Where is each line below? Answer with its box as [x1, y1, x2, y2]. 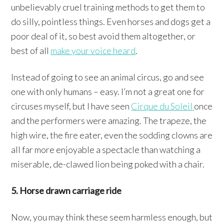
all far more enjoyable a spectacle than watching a [11, 143, 201, 155]
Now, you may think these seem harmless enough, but [11, 211, 213, 222]
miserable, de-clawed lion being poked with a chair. [11, 158, 205, 169]
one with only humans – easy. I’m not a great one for [11, 85, 205, 97]
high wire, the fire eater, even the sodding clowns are [11, 129, 213, 140]
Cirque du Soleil [131, 100, 194, 111]
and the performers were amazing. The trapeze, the [11, 114, 207, 126]
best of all [11, 44, 51, 56]
